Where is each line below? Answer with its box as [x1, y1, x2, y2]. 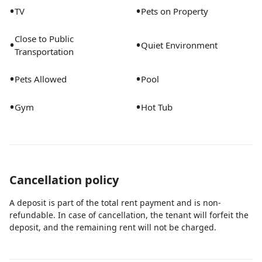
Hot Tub [141, 101, 173, 113]
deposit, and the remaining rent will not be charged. [9, 222, 216, 233]
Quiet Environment [141, 39, 218, 51]
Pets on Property [141, 5, 208, 17]
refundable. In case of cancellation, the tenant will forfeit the [9, 209, 249, 220]
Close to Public [15, 33, 74, 44]
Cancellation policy [9, 172, 119, 188]
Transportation [15, 46, 74, 57]
